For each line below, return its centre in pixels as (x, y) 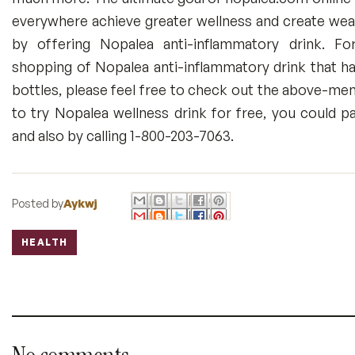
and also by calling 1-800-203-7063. (123, 136)
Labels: (29, 250)
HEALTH (45, 242)
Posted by (38, 203)
